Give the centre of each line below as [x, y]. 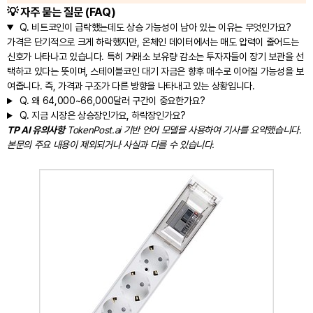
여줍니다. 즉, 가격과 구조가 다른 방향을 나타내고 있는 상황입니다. [131, 86]
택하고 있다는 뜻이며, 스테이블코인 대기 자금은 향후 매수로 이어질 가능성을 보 [155, 72]
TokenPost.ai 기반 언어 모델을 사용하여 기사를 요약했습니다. [183, 130]
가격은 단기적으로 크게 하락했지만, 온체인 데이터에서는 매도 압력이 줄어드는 [153, 42]
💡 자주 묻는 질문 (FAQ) [61, 12]
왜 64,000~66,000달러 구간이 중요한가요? [117, 101]
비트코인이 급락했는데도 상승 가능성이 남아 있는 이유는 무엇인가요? [160, 28]
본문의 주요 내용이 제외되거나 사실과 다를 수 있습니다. [111, 145]
